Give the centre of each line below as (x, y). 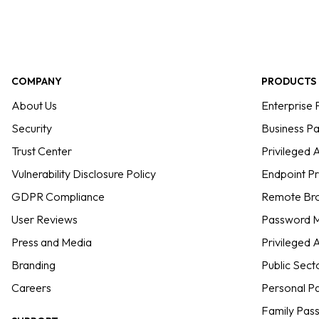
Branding (33, 265)
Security (32, 128)
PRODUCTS (288, 81)
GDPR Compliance (58, 197)
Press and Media (52, 242)
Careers (31, 288)
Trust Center (42, 151)
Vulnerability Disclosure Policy (84, 174)
